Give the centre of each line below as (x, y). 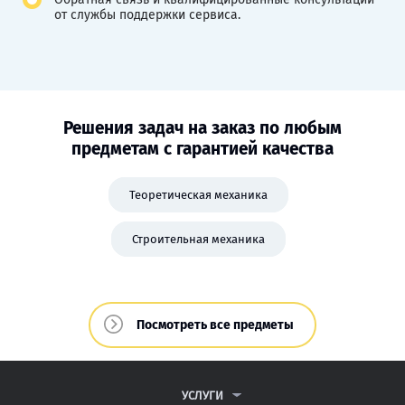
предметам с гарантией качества (202, 148)
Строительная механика (198, 239)
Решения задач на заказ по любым (202, 127)
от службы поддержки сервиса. (147, 14)
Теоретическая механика (198, 194)
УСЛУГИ (202, 395)
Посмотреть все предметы (215, 325)
